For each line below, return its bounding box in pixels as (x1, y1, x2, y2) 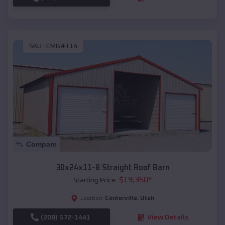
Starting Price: (73, 176, 117, 184)
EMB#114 (46, 42, 77, 50)
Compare (26, 140, 57, 148)
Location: (80, 195, 104, 201)
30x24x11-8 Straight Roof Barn (55, 163, 170, 172)
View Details (147, 213, 188, 221)
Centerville (105, 195, 137, 201)
